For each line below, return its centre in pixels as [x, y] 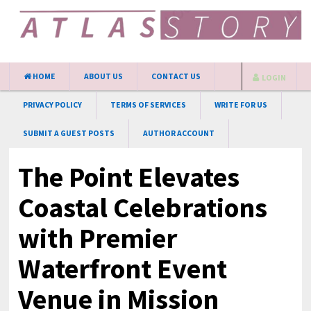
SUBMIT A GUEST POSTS [69, 133]
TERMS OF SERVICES [149, 105]
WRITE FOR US [241, 105]
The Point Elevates [129, 177]
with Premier [98, 238]
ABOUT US [104, 76]
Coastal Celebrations [143, 208]
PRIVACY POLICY [53, 105]
